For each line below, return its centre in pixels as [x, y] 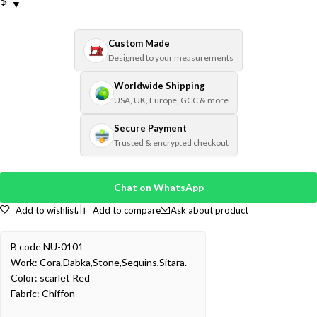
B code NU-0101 [47, 247]
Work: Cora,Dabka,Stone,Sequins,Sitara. [99, 263]
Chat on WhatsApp [158, 188]
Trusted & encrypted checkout [171, 143]
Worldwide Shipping [159, 86]
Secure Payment [150, 128]
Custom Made [139, 44]
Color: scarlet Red [50, 278]
